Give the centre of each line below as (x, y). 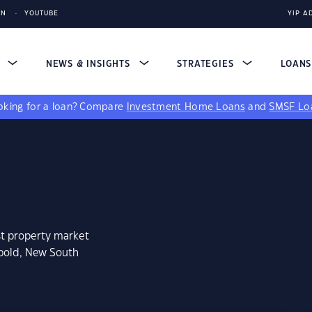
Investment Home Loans (186, 107)
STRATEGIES (207, 64)
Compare (103, 107)
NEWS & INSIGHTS (89, 64)
